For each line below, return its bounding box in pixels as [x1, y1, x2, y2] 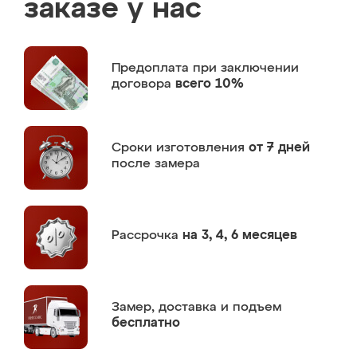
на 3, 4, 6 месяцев [182, 229, 297, 242]
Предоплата [112, 61, 193, 75]
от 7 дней [249, 141, 310, 155]
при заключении [193, 61, 299, 75]
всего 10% [175, 77, 244, 91]
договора [112, 77, 175, 91]
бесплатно [112, 316, 180, 330]
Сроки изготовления [112, 141, 249, 155]
